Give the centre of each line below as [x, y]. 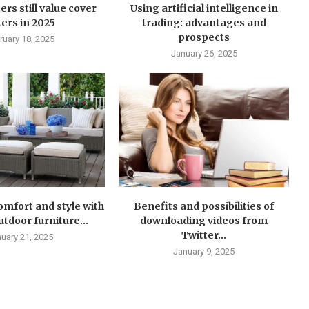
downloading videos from [204, 220]
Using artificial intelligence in [204, 9]
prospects [204, 38]
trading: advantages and [204, 23]
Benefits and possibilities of [204, 206]
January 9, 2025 [204, 251]
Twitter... [204, 235]
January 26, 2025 [204, 54]
